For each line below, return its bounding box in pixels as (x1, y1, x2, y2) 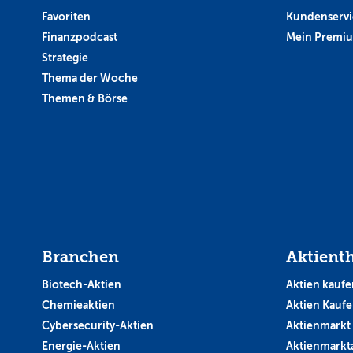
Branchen (42, 247, 119, 266)
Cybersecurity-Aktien (42, 318, 154, 332)
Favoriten (42, 9, 91, 23)
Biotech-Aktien (42, 277, 121, 291)
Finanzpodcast (42, 30, 117, 43)
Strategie (42, 50, 88, 64)
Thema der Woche (42, 71, 138, 84)
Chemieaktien (42, 298, 115, 311)
